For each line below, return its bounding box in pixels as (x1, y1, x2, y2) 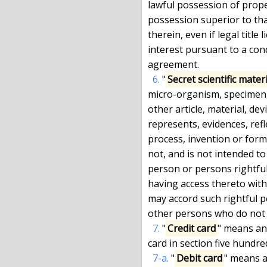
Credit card (167, 221, 216, 235)
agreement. (148, 57, 199, 71)
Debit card (176, 251, 223, 265)
